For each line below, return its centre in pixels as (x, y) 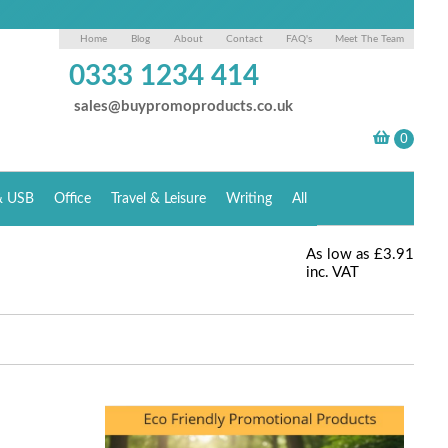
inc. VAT (333, 272)
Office (73, 199)
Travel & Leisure (159, 199)
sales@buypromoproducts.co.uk (184, 106)
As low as (338, 254)
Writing (249, 199)
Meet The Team (370, 39)
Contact (245, 39)
